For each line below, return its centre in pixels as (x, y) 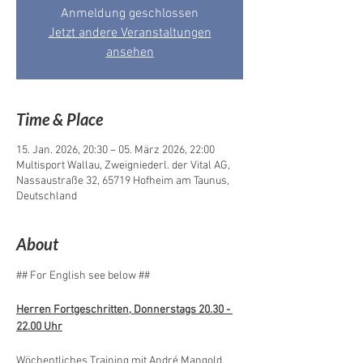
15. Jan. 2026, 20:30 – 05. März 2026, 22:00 (115, 150)
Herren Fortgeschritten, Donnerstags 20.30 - (124, 310)
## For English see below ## (83, 276)
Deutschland (47, 196)
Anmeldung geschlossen (130, 14)
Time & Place (60, 119)
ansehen (130, 53)
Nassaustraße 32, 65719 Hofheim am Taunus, (123, 181)
